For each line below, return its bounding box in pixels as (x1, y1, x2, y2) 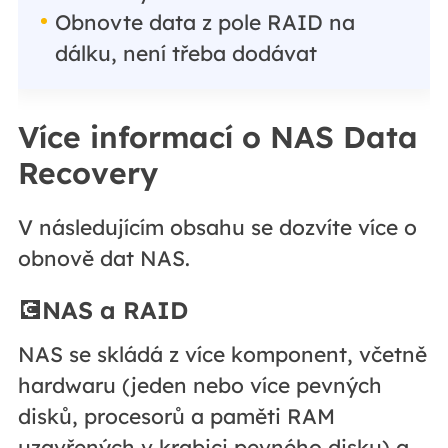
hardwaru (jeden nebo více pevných (17, 372, 382, 399)
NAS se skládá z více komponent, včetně (17, 341, 427, 368)
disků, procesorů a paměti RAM (17, 403, 335, 430)
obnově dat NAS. (17, 244, 190, 271)
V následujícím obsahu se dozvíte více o (17, 213, 417, 240)
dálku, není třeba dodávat (54, 39, 317, 66)
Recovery (17, 153, 158, 192)
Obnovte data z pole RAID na (54, 8, 355, 35)
